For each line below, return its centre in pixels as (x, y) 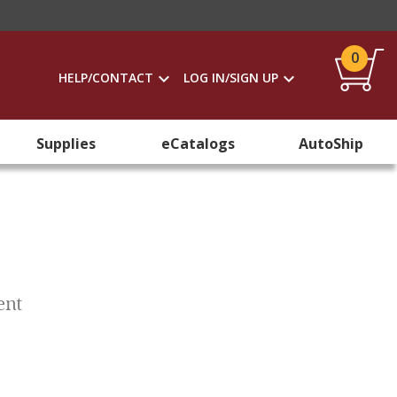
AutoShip (331, 144)
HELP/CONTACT (106, 78)
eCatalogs (198, 144)
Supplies (66, 144)
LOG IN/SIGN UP (231, 78)
